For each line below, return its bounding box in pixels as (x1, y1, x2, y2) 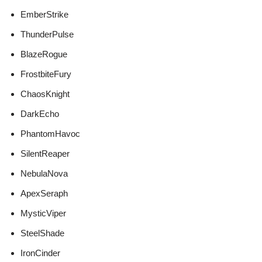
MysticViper (20, 208, 66, 219)
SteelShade (20, 228, 64, 239)
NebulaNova (20, 168, 68, 179)
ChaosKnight (20, 89, 70, 99)
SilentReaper (20, 149, 70, 159)
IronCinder (20, 248, 60, 258)
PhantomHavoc (20, 129, 80, 139)
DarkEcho (20, 109, 59, 119)
